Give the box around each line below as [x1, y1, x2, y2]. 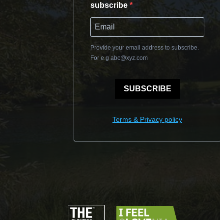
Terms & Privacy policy [112, 115, 182, 123]
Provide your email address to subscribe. [90, 44, 199, 51]
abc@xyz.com [110, 54, 148, 61]
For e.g [90, 54, 110, 61]
